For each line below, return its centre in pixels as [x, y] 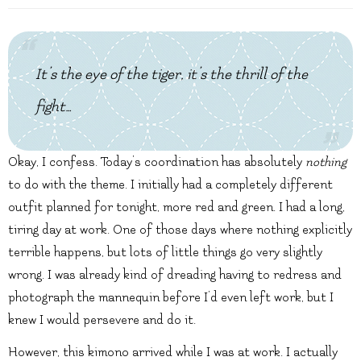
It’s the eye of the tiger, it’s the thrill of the [172, 75]
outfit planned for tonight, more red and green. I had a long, [176, 207]
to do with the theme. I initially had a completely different [170, 185]
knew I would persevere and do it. [102, 320]
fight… [54, 107]
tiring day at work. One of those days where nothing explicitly [180, 230]
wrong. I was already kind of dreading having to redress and [175, 275]
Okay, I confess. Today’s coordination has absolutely [157, 162]
